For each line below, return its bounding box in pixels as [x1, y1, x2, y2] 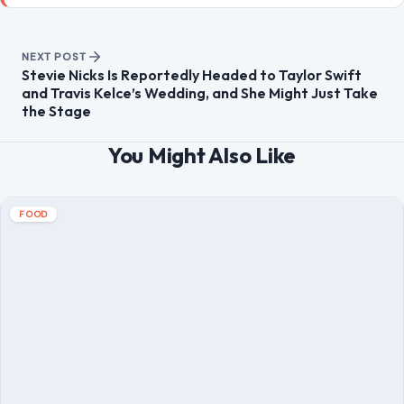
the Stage [22, 102, 91, 121]
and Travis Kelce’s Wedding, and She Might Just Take [22, 84, 378, 103]
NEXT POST [22, 50, 87, 65]
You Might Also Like [107, 142, 297, 170]
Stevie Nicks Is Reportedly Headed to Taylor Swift [22, 66, 362, 85]
